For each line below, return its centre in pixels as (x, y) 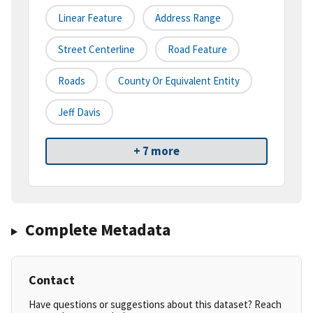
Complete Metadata (97, 230)
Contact (52, 280)
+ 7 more (156, 151)
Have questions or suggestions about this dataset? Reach (155, 305)
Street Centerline (96, 50)
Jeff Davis (79, 112)
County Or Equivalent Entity (179, 81)
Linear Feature (90, 18)
